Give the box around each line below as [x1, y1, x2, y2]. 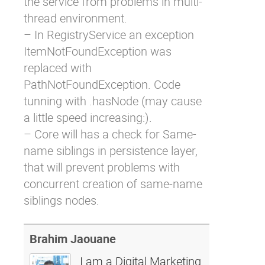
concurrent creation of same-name [24, 176, 202, 192]
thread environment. [24, 10, 127, 26]
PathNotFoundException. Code [24, 76, 180, 92]
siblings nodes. [24, 192, 99, 208]
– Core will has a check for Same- [24, 126, 196, 142]
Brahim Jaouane [30, 231, 116, 247]
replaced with [24, 60, 92, 76]
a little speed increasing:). [24, 109, 152, 125]
